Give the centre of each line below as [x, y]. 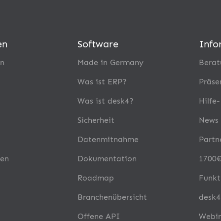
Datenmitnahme [108, 139]
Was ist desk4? [105, 101]
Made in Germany [110, 62]
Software [98, 44]
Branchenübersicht [112, 197]
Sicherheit [96, 120]
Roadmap [95, 178]
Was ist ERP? [102, 81]
